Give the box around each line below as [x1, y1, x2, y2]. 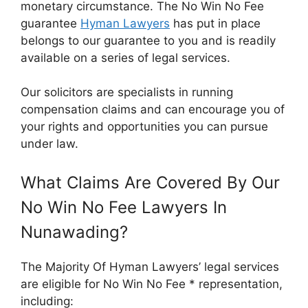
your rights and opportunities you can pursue [21, 120, 268, 133]
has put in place [170, 16, 261, 30]
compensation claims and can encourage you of [21, 102, 285, 116]
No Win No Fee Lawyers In [21, 197, 227, 217]
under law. [21, 137, 78, 151]
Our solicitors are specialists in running [21, 85, 233, 99]
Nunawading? [21, 221, 128, 242]
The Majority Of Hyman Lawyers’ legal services [21, 259, 279, 274]
